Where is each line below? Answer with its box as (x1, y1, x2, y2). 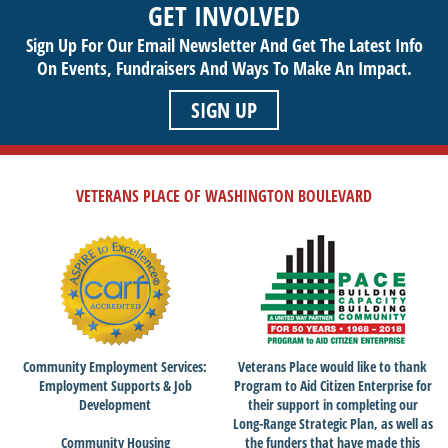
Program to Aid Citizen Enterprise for (233, 376, 432, 395)
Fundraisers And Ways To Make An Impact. (115, 56, 412, 80)
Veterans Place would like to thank (238, 357, 428, 376)
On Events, (36, 56, 116, 80)
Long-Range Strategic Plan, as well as (232, 414, 433, 433)
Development (79, 395, 152, 414)
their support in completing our (247, 395, 418, 414)
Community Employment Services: (23, 357, 208, 376)
